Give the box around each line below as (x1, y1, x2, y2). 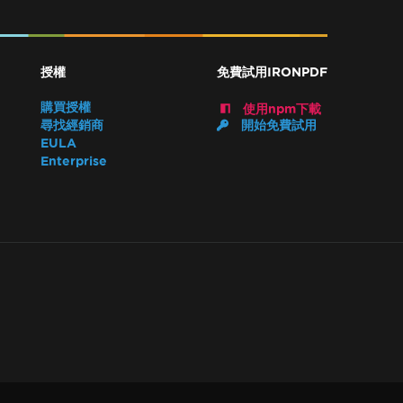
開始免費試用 (237, 118, 317, 132)
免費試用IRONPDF (217, 66, 327, 79)
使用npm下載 (239, 103, 321, 116)
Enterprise (40, 154, 107, 168)
